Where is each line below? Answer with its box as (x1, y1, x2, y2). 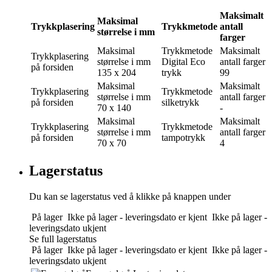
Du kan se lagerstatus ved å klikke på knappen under (29, 191, 231, 202)
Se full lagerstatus (29, 233, 97, 244)
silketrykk (161, 97, 199, 107)
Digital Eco (161, 56, 205, 67)
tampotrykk (161, 132, 205, 143)
